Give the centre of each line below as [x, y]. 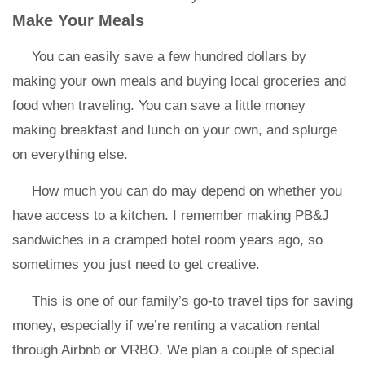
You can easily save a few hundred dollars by [169, 57]
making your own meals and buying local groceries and [179, 81]
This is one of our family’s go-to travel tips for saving [192, 301]
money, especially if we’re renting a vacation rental [166, 325]
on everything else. [70, 154]
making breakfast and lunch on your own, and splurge [175, 130]
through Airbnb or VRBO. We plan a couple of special [174, 350]
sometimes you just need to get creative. [138, 264]
